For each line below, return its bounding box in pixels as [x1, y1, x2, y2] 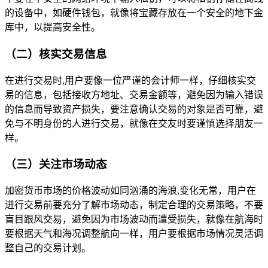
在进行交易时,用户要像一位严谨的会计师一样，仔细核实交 [5, 75, 256, 86]
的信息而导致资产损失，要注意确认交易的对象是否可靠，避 [5, 103, 263, 114]
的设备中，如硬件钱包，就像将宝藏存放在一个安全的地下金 [5, 8, 263, 19]
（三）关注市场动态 [5, 158, 107, 171]
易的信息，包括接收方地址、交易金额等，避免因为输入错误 [5, 89, 263, 100]
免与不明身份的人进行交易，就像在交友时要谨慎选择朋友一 [5, 118, 263, 129]
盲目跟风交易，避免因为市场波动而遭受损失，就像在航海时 [5, 214, 263, 224]
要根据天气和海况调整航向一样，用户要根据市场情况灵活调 [5, 229, 263, 239]
